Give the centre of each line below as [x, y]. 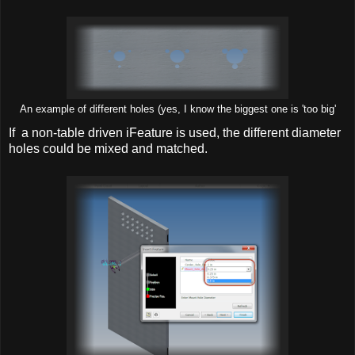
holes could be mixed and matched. [108, 149]
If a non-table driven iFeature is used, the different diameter [175, 133]
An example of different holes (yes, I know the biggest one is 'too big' [177, 110]
